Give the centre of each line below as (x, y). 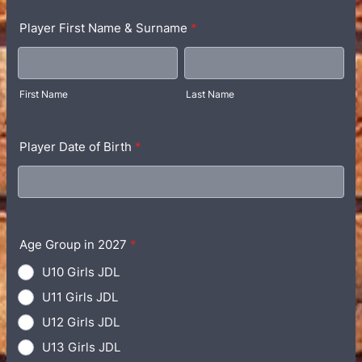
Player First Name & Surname (103, 28)
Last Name (210, 94)
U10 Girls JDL (81, 272)
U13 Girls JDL (81, 347)
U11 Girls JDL (80, 297)
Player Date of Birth (76, 147)
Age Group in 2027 (73, 244)
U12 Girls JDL (81, 322)
